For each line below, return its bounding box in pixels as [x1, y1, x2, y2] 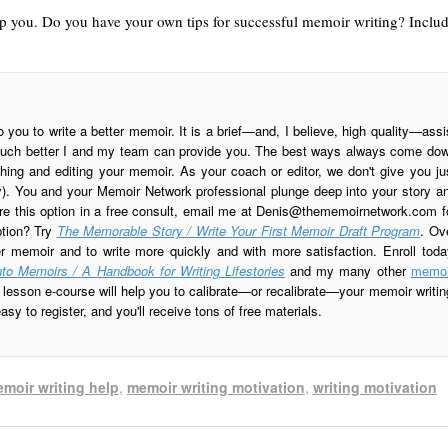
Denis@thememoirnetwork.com [256, 200, 438, 220]
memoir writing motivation [126, 377, 305, 398]
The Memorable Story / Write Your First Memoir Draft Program [56, 220, 421, 240]
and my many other [284, 260, 411, 280]
